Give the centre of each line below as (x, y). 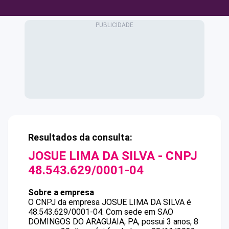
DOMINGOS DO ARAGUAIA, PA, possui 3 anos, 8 (113, 222)
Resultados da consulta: (80, 137)
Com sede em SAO (140, 212)
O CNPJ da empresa (65, 202)
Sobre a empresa (61, 192)
